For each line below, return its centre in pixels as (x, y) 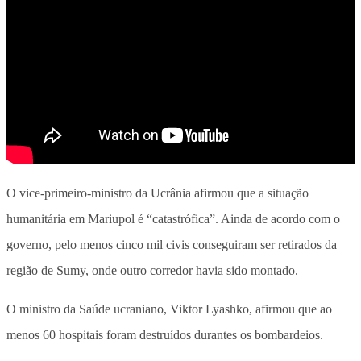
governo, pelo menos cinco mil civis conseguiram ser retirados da (172, 244)
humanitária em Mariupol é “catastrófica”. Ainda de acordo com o (173, 218)
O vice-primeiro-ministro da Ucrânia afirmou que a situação (158, 193)
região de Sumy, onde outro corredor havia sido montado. (152, 270)
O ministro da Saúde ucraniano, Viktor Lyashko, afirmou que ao (169, 309)
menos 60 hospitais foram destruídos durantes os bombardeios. (165, 334)
